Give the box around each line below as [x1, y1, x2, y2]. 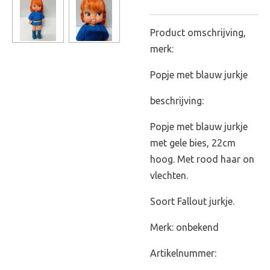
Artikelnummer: [150, 248, 216, 259]
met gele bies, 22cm [150, 137, 236, 149]
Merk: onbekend [150, 222, 219, 233]
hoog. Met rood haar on [150, 154, 254, 165]
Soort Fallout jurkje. [150, 196, 234, 207]
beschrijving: [150, 95, 204, 107]
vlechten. [150, 170, 188, 181]
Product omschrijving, [150, 27, 246, 39]
